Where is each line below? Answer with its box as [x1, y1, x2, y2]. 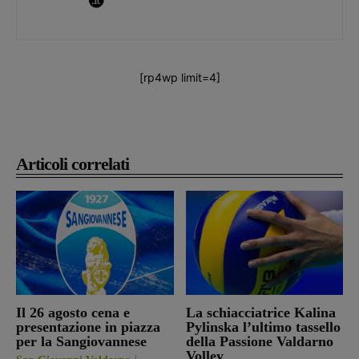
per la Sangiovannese [16, 333, 147, 349]
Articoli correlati [16, 153, 129, 174]
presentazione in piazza [16, 318, 160, 335]
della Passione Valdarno [185, 333, 333, 349]
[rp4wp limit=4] [139, 70, 220, 84]
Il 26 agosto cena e [16, 304, 130, 321]
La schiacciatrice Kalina [185, 304, 336, 321]
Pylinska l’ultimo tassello [185, 318, 341, 335]
